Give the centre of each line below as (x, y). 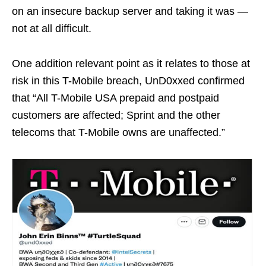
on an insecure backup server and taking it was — (130, 11)
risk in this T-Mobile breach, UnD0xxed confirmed (128, 80)
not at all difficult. (52, 28)
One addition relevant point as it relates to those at (131, 63)
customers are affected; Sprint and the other (116, 115)
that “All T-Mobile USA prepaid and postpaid (115, 98)
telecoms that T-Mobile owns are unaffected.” (118, 132)
